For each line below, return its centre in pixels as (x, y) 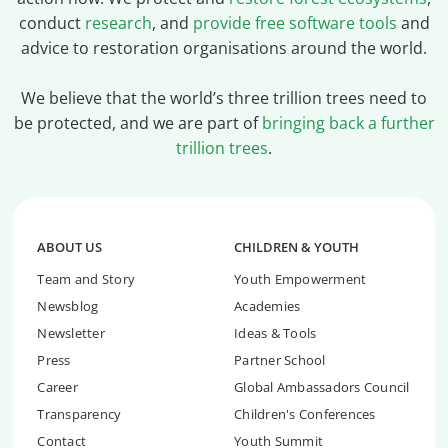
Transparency (79, 414)
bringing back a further (348, 123)
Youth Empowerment (300, 279)
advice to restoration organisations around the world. (224, 48)
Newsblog (68, 306)
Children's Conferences (305, 414)
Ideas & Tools (275, 333)
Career (57, 387)
